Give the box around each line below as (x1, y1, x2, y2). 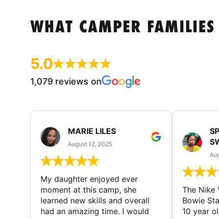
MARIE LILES (68, 126, 116, 136)
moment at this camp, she (41, 184, 136, 195)
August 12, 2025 (68, 140, 112, 148)
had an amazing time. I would (41, 206, 149, 216)
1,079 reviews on (30, 76, 102, 87)
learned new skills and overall (41, 195, 150, 205)
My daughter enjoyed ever (41, 174, 138, 184)
